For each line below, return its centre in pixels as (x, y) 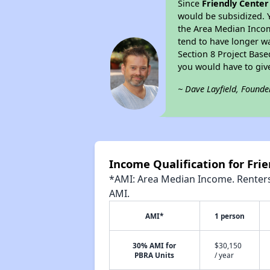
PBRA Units (155, 255)
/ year (224, 255)
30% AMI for (155, 245)
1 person (229, 216)
